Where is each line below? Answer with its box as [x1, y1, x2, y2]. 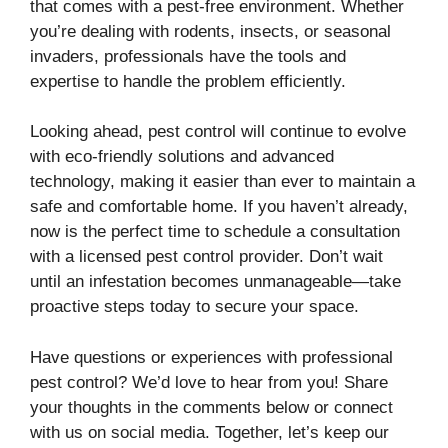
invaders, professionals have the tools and [30, 46, 346, 66]
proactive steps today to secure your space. [30, 297, 359, 317]
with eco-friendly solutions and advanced [30, 147, 334, 167]
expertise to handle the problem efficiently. [30, 71, 346, 91]
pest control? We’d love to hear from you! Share [30, 372, 388, 392]
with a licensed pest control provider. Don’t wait [30, 247, 383, 267]
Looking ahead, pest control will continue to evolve [30, 122, 406, 142]
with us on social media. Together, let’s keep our [30, 422, 389, 442]
